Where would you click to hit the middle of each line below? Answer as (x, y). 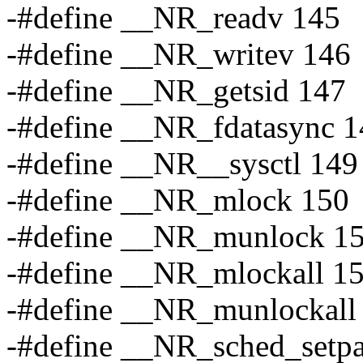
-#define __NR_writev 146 (179, 54)
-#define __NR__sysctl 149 (182, 164)
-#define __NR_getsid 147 (176, 91)
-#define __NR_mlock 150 (178, 200)
